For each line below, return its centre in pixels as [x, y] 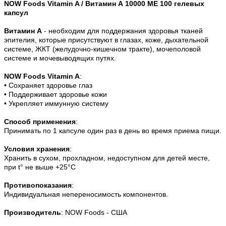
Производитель [33, 213]
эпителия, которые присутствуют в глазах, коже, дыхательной [106, 40]
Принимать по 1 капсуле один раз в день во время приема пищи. [113, 131]
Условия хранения [37, 149]
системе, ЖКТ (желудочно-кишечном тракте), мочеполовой [102, 49]
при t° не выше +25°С [40, 167]
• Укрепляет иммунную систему [56, 104]
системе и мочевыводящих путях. [60, 58]
